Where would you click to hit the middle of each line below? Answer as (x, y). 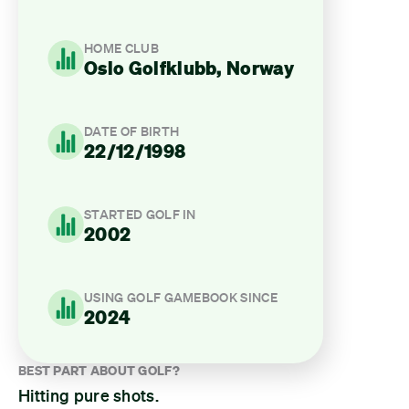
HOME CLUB (121, 48)
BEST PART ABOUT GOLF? (99, 371)
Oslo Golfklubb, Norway (189, 68)
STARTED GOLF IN (140, 215)
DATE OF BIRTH (132, 131)
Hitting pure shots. (89, 396)
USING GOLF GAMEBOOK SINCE (181, 298)
